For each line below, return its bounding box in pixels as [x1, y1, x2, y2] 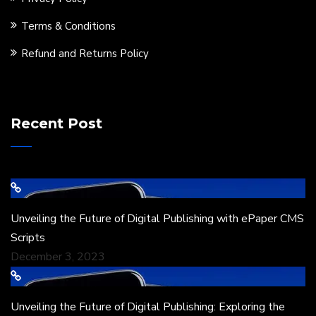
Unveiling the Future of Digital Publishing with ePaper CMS [11, 211, 304, 227]
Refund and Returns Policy [21, 47, 149, 61]
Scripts [11, 230, 45, 246]
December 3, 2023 [11, 249, 105, 265]
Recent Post [11, 115, 102, 133]
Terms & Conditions [21, 19, 116, 34]
